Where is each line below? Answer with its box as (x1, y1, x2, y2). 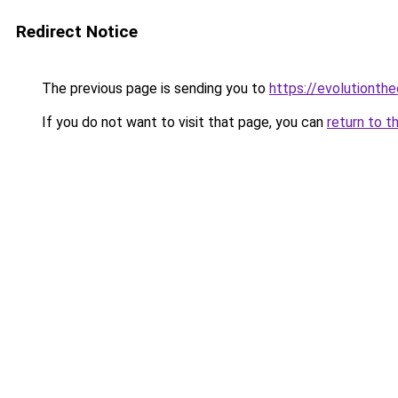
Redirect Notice (16, 21, 138, 42)
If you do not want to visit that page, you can (38, 114, 327, 131)
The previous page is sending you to (38, 80, 269, 97)
